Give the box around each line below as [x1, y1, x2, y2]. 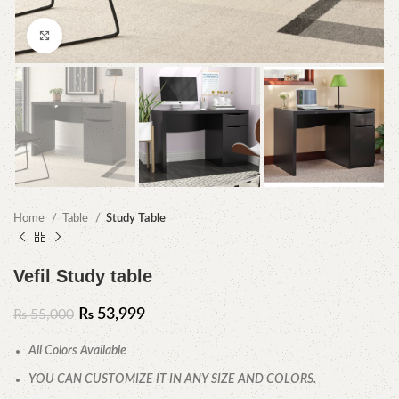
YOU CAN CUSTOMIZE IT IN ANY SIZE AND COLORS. [28, 373, 316, 387]
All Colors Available [28, 345, 126, 358]
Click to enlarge [62, 29, 142, 41]
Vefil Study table [13, 266, 152, 287]
